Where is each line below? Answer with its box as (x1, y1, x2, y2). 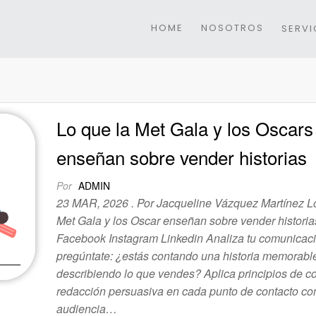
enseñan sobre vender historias (56, 144, 308, 170)
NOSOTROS (201, 21, 264, 35)
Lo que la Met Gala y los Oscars (56, 115, 314, 141)
